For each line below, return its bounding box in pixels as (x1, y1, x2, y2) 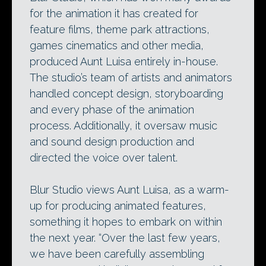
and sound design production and (30, 135, 194, 148)
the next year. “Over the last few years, (30, 231, 220, 244)
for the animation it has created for (30, 7, 198, 20)
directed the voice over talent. (30, 151, 178, 164)
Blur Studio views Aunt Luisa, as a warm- (30, 183, 229, 196)
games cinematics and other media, (30, 39, 204, 52)
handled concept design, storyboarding (30, 87, 223, 100)
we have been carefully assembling (30, 247, 204, 260)
